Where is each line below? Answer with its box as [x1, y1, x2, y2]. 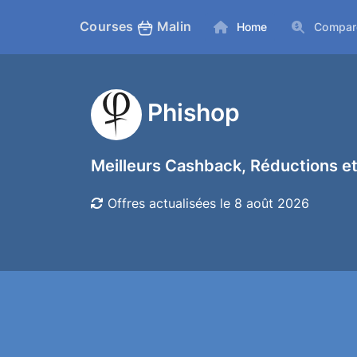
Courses [80, 18, 138, 35]
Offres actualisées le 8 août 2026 [104, 195, 309, 211]
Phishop [147, 98, 240, 127]
